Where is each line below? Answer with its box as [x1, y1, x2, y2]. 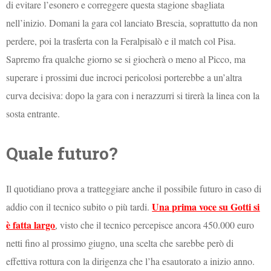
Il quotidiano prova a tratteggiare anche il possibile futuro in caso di [6, 181, 262, 195]
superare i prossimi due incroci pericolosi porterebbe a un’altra [6, 70, 243, 83]
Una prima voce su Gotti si [152, 199, 260, 214]
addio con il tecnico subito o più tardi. [6, 200, 152, 213]
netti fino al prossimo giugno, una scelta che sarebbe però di [6, 236, 234, 249]
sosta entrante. [6, 106, 60, 120]
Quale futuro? [6, 142, 118, 165]
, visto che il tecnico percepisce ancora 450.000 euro [55, 218, 255, 231]
